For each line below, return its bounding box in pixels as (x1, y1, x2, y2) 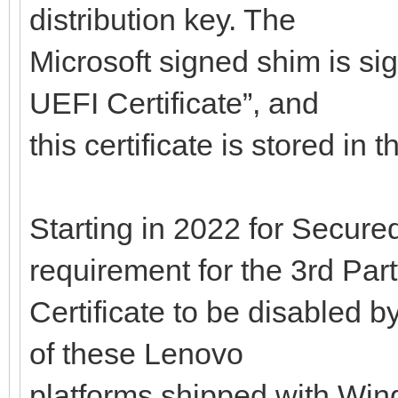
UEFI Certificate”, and (29, 85, 319, 120)
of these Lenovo (29, 336, 243, 370)
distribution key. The (29, 2, 296, 36)
